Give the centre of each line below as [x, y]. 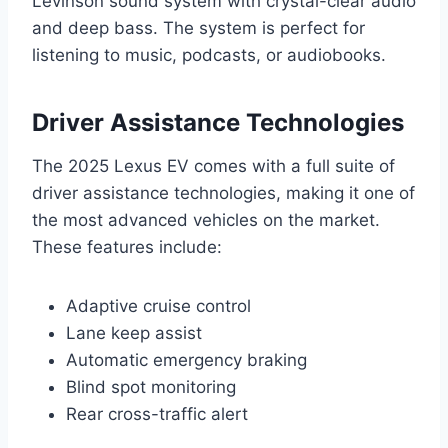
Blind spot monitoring [151, 387]
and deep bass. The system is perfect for [198, 28]
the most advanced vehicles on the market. [206, 220]
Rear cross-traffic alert [157, 414]
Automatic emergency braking [186, 360]
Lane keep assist [134, 333]
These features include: [127, 247]
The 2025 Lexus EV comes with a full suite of [213, 166]
